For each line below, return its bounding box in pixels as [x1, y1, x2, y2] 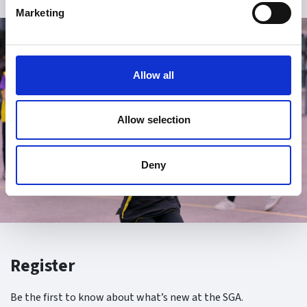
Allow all [133, 69, 174, 81]
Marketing [16, 6, 64, 19]
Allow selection [116, 114, 191, 125]
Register [10, 253, 75, 278]
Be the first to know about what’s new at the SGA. [10, 289, 243, 305]
